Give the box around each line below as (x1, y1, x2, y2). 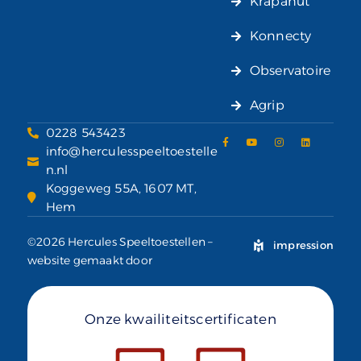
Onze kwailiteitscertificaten (85, 311, 276, 328)
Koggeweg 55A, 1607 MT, (45, 180, 197, 197)
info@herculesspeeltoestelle (45, 143, 218, 160)
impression (273, 239, 334, 252)
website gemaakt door (27, 253, 152, 268)
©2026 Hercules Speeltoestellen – (27, 234, 214, 250)
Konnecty (249, 28, 312, 44)
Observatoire (249, 63, 331, 79)
